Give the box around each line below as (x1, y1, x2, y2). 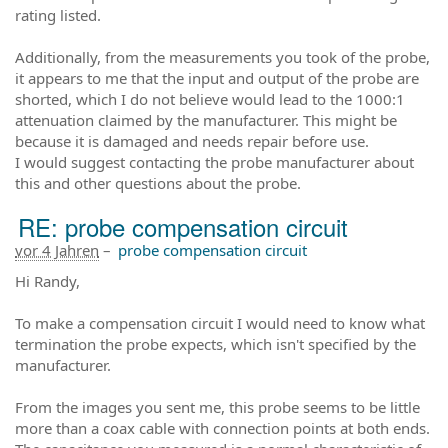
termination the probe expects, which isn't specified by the (15, 333, 416, 354)
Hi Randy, (15, 270, 80, 291)
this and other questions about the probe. (15, 172, 301, 193)
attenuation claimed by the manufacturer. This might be (15, 109, 397, 130)
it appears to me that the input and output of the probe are (15, 67, 419, 88)
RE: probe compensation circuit (18, 208, 348, 244)
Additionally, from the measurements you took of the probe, (15, 46, 430, 67)
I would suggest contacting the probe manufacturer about (15, 151, 414, 172)
